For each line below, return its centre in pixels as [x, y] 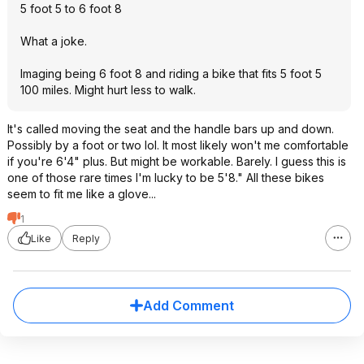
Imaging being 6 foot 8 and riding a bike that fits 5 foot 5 [171, 74]
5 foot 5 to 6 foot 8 [71, 9]
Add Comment [188, 305]
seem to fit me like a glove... [82, 194]
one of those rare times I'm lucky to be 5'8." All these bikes [166, 178]
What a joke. [54, 41]
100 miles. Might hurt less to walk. [108, 90]
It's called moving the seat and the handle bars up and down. [171, 129]
